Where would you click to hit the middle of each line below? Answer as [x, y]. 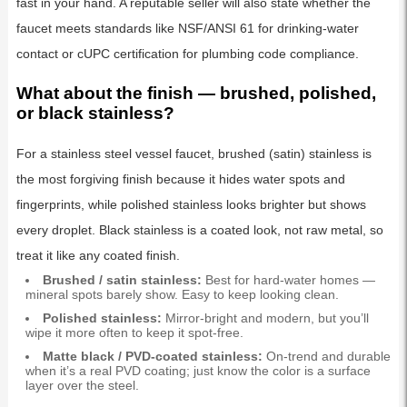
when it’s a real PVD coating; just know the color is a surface [198, 370]
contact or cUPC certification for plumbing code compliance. [187, 54]
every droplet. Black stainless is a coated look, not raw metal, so [199, 229]
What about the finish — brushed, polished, [196, 93]
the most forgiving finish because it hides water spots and [180, 179]
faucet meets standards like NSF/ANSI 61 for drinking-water [187, 29]
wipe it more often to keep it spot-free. [134, 332]
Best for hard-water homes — [288, 279]
